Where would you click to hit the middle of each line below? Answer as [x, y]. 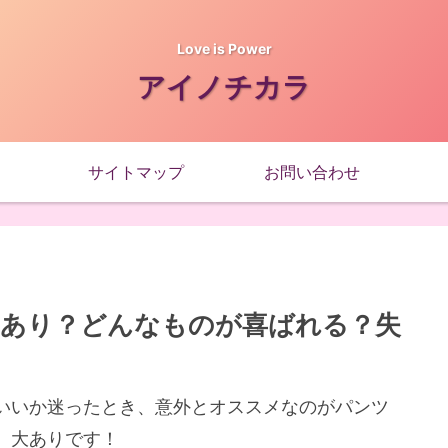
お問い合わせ [312, 171]
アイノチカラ [224, 86]
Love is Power [224, 49]
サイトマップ [136, 171]
